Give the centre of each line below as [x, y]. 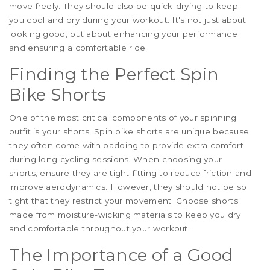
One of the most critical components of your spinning [123, 118]
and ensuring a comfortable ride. [78, 48]
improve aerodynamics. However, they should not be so [128, 187]
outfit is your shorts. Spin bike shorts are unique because [129, 132]
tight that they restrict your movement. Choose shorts [124, 201]
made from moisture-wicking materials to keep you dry [125, 215]
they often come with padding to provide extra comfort [126, 146]
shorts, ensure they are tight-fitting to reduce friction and [130, 173]
